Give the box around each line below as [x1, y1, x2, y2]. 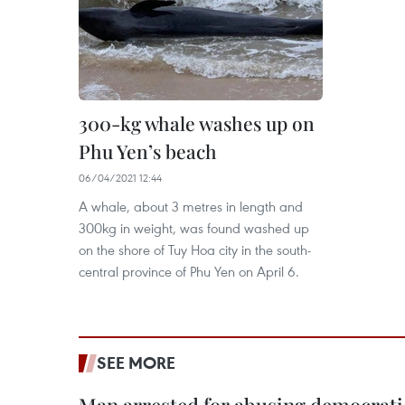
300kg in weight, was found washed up [79, 219, 309, 237]
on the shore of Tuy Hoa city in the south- [79, 240, 311, 259]
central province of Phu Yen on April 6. [79, 262, 299, 280]
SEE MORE [97, 352, 175, 373]
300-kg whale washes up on [79, 110, 315, 136]
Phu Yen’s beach [79, 138, 217, 164]
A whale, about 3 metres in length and [79, 197, 303, 215]
